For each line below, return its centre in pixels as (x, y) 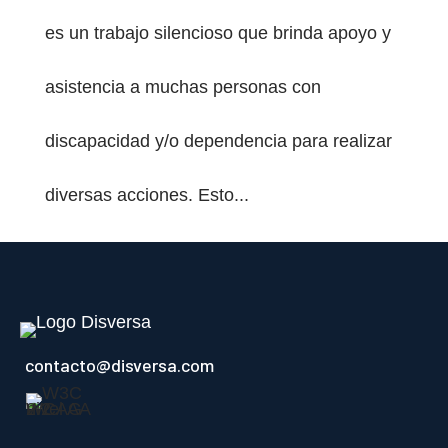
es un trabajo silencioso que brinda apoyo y (217, 33)
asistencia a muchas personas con (182, 87)
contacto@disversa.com (119, 365)
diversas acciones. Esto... (146, 195)
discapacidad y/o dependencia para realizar (218, 141)
